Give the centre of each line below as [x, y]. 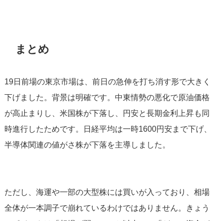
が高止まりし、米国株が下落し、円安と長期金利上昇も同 [107, 113]
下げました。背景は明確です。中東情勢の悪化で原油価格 [107, 97]
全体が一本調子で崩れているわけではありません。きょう [107, 208]
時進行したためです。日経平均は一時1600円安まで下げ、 [108, 129]
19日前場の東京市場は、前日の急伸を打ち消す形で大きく [107, 82]
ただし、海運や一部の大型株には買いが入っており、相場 [107, 192]
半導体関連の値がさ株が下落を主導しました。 [87, 145]
